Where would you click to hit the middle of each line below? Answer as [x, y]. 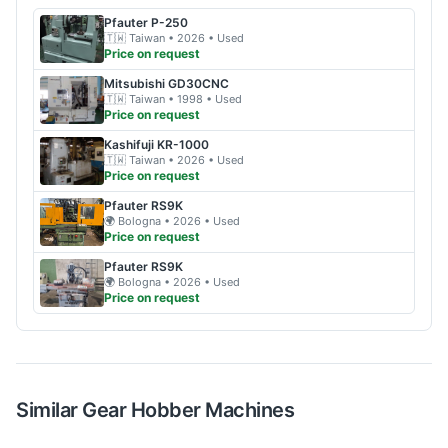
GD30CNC [198, 83]
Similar [49, 409]
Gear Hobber [141, 409]
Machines [247, 409]
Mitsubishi [134, 83]
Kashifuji [129, 144]
